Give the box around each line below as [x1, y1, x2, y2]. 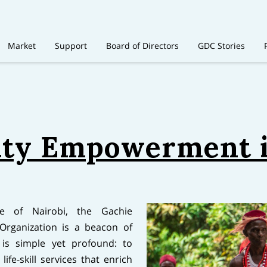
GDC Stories [198, 39, 245, 51]
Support [55, 39, 87, 51]
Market [8, 39, 36, 51]
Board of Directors [106, 39, 179, 51]
